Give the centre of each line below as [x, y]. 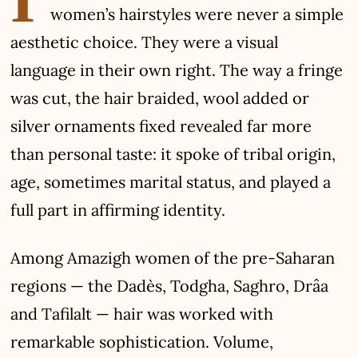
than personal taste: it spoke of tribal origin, [173, 153]
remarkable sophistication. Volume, [142, 341]
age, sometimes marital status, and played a [171, 181]
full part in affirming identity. [118, 209]
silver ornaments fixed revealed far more [161, 125]
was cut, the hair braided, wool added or [160, 97]
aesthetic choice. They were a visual [145, 42]
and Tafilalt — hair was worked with [142, 313]
